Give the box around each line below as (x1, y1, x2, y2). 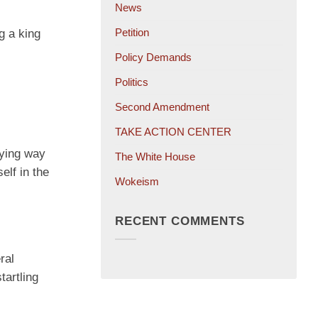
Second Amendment (115, 101, 209, 114)
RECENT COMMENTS (115, 214, 245, 228)
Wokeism (115, 175, 159, 188)
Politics (115, 76, 148, 89)
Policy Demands (115, 51, 192, 64)
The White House (115, 150, 195, 163)
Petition (115, 26, 149, 39)
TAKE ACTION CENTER (115, 126, 231, 138)
